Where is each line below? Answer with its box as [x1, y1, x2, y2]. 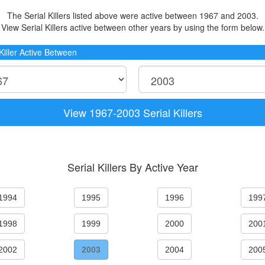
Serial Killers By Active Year [67, 159, 198, 174]
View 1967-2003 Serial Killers [63, 105, 202, 120]
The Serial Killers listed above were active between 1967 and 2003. [7, 9, 258, 21]
